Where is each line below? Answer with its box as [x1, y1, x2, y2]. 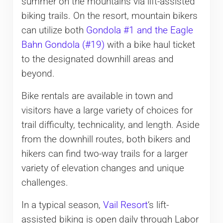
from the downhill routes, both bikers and [21, 133, 191, 145]
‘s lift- [147, 199, 169, 211]
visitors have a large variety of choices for [21, 105, 193, 116]
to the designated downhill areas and [21, 53, 174, 65]
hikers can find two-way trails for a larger [21, 148, 188, 159]
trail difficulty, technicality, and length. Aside [21, 119, 200, 130]
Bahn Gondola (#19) [21, 39, 105, 50]
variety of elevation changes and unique [21, 162, 184, 174]
